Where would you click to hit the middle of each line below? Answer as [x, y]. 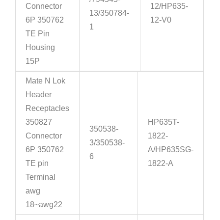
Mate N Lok [46, 81]
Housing [41, 48]
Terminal [41, 177]
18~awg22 [44, 205]
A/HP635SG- [171, 150]
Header [39, 95]
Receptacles [48, 109]
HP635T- [164, 122]
